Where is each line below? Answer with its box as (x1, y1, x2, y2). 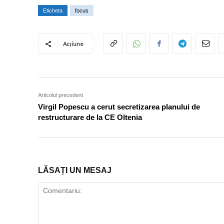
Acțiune (63, 40, 83, 47)
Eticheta (43, 7, 62, 14)
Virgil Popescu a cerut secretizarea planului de (38, 102, 200, 111)
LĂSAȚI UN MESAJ (38, 166, 111, 175)
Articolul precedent (38, 92, 83, 98)
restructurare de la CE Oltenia (38, 113, 142, 122)
